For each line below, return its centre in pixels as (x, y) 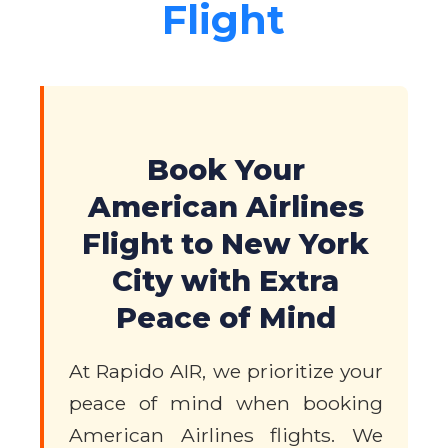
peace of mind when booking (226, 403)
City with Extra (226, 281)
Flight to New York (226, 244)
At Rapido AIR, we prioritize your (226, 371)
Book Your (226, 170)
